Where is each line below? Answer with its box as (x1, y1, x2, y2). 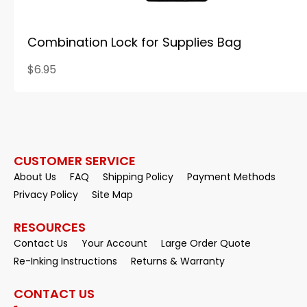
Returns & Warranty (131, 254, 225, 268)
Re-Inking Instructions (14, 254, 117, 268)
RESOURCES (14, 219, 86, 236)
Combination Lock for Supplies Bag (27, 34, 241, 51)
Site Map (92, 188, 133, 201)
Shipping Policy (103, 170, 173, 184)
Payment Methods (187, 170, 275, 184)
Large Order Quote (161, 236, 251, 250)
